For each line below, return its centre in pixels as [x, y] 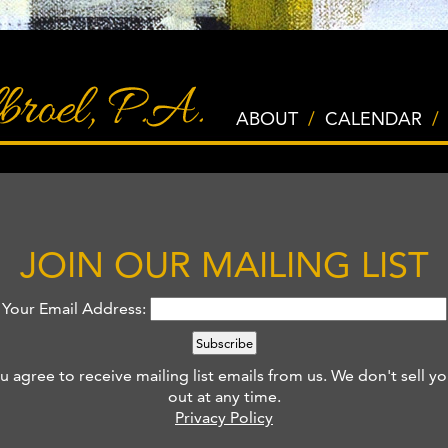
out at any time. [224, 396]
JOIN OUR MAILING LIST [224, 264]
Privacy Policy [224, 417]
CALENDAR [373, 118]
